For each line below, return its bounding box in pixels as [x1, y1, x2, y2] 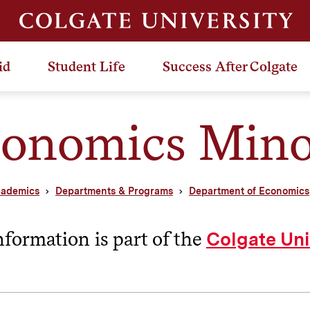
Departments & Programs [55, 185, 173, 197]
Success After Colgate [163, 57, 298, 75]
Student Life [48, 57, 125, 75]
